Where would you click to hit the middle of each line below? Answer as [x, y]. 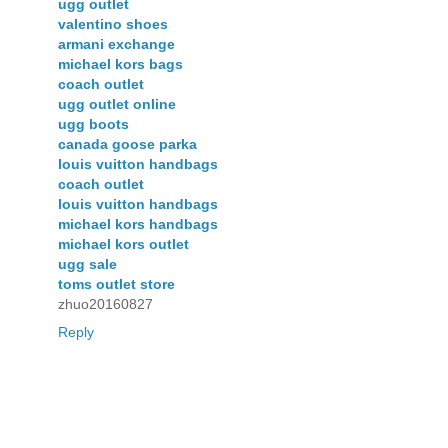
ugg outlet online [117, 104]
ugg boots [93, 124]
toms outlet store [116, 284]
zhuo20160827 [105, 304]
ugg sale [87, 264]
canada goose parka [127, 144]
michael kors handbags [138, 224]
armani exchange [116, 44]
